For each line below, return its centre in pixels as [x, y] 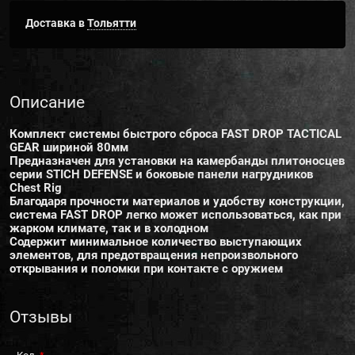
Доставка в [56, 23]
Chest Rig [36, 188]
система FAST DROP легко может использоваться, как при [176, 215]
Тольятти [112, 23]
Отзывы [41, 317]
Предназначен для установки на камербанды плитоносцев [177, 161]
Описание [47, 103]
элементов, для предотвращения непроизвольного [154, 256]
